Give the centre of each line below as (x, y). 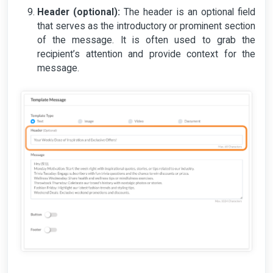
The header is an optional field (188, 12)
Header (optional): (79, 12)
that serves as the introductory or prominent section (146, 26)
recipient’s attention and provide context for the (146, 54)
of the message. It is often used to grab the (146, 40)
